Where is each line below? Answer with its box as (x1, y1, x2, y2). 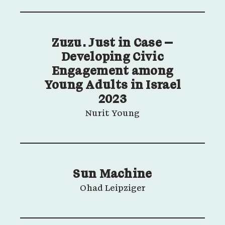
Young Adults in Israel (44, 80, 181, 92)
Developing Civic (61, 52, 164, 64)
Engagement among (51, 66, 174, 78)
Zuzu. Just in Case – (52, 38, 173, 50)
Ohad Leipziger (79, 184, 146, 193)
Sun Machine (73, 169, 152, 181)
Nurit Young (85, 109, 140, 119)
